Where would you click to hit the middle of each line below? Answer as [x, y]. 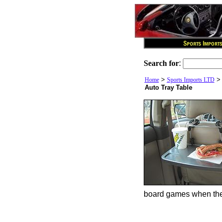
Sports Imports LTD [191, 80]
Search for [161, 63]
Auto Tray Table [168, 87]
